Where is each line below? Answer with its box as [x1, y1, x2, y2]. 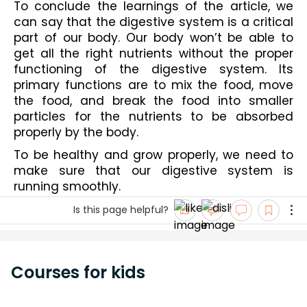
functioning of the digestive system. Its [14, 61, 293, 78]
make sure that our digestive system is [14, 162, 293, 179]
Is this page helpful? [73, 203, 169, 217]
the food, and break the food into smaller [14, 93, 293, 110]
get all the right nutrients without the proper [14, 45, 293, 62]
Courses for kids [11, 260, 145, 284]
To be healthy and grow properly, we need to [14, 146, 293, 163]
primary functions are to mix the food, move [14, 77, 293, 94]
